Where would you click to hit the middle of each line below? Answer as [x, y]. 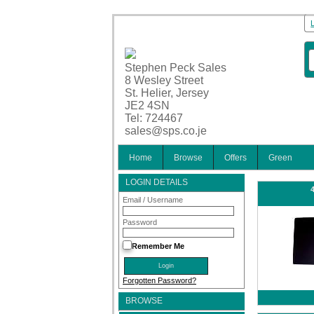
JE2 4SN [147, 105]
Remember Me [158, 246]
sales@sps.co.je [166, 131]
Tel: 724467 [154, 118]
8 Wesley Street [164, 80]
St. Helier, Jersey [167, 93]
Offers [235, 158]
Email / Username [153, 200]
